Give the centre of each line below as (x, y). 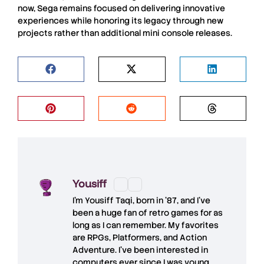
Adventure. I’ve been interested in (140, 250)
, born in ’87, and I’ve (171, 201)
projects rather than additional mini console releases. (125, 33)
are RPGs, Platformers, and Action (140, 238)
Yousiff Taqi (109, 201)
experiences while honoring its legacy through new (121, 21)
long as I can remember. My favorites (146, 225)
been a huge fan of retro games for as (148, 213)
